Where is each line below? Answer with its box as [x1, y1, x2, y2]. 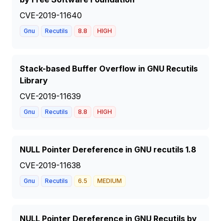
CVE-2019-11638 [20, 160, 81, 170]
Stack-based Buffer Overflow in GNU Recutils [20, 64, 198, 74]
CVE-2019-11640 [20, 10, 82, 20]
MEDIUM [97, 177, 122, 184]
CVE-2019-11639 [20, 91, 81, 101]
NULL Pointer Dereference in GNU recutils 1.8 [20, 145, 196, 154]
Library [20, 75, 48, 85]
